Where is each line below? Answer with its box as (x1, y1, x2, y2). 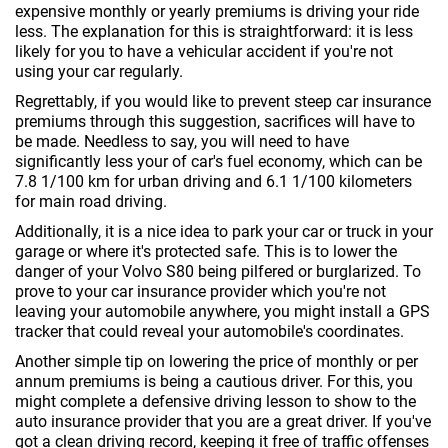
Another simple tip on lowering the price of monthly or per (15, 352, 418, 371)
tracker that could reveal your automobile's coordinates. (15, 322, 404, 341)
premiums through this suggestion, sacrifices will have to (15, 112, 415, 131)
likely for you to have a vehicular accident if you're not (15, 42, 393, 61)
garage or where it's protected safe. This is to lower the (15, 242, 397, 261)
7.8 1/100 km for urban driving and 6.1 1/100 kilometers (15, 172, 412, 191)
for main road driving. (15, 192, 167, 211)
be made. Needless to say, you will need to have (15, 132, 349, 151)
